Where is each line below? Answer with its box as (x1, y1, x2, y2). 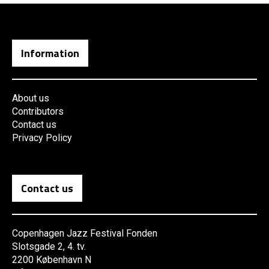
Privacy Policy (12, 132, 72, 144)
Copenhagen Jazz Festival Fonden (12, 228, 157, 240)
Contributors (12, 106, 64, 118)
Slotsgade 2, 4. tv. (12, 241, 86, 253)
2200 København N (12, 254, 91, 266)
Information (21, 45, 79, 62)
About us (12, 92, 49, 104)
